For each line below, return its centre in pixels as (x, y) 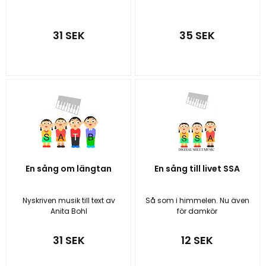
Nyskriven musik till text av (69, 201)
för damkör (197, 211)
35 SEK (197, 36)
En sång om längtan (69, 169)
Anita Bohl (69, 211)
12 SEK (197, 240)
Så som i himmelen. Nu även (197, 201)
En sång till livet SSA (197, 169)
